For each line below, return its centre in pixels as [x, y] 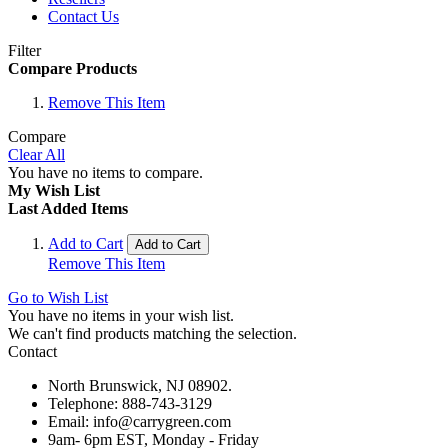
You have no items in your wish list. [121, 315]
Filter [24, 50]
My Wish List [54, 190]
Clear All [36, 154]
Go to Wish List [58, 297]
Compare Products [72, 68]
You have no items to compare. [105, 172]
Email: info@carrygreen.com [139, 421]
